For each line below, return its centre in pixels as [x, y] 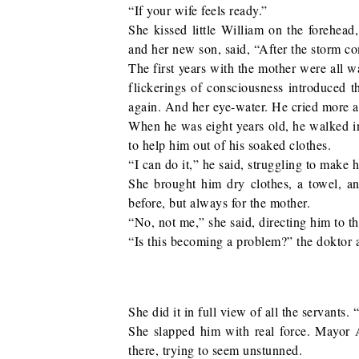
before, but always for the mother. [219, 202]
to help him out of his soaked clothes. [230, 145]
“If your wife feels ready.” [198, 10]
